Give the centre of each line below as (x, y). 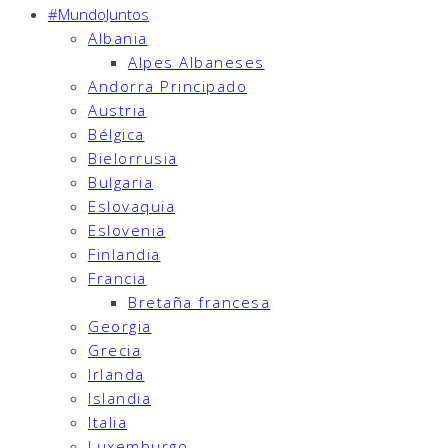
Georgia (120, 326)
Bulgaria (120, 182)
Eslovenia (127, 230)
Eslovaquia (131, 206)
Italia (107, 422)
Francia (117, 278)
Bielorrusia (133, 158)
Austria (117, 110)
